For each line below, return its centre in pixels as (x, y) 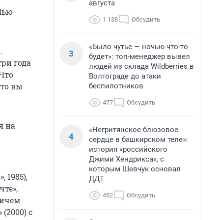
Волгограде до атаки (125, 76)
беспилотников (116, 86)
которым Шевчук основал (135, 169)
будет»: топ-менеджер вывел (139, 56)
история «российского (128, 149)
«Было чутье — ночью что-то (138, 47)
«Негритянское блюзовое (134, 130)
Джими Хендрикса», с (126, 159)
